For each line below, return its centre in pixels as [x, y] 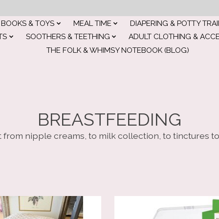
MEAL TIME [92, 23]
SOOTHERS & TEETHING [68, 37]
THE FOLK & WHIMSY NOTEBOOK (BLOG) [118, 50]
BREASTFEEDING [109, 119]
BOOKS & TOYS [28, 23]
